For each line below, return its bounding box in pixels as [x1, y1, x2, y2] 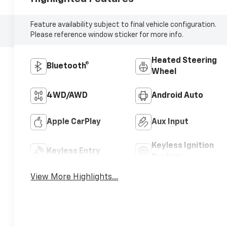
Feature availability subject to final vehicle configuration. [30, 21, 217, 28]
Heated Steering [151, 56, 217, 65]
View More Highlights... [30, 173, 119, 181]
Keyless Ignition [151, 141, 214, 150]
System [151, 153, 182, 161]
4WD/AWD [47, 91, 88, 100]
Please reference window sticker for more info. [30, 31, 184, 39]
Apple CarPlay [47, 118, 101, 126]
